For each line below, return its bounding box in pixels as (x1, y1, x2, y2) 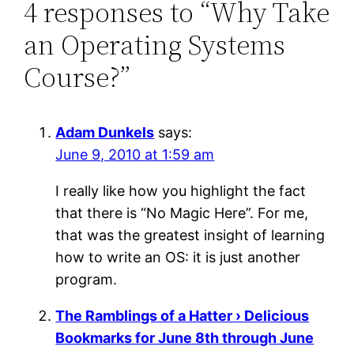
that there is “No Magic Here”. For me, (55, 204, 309, 221)
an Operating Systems (24, 24, 286, 64)
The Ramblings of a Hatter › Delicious (55, 307, 310, 324)
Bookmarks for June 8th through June (55, 329, 314, 346)
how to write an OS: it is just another (55, 248, 301, 265)
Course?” (24, 57, 131, 96)
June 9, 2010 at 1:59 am (55, 145, 215, 163)
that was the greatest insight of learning (55, 226, 326, 243)
